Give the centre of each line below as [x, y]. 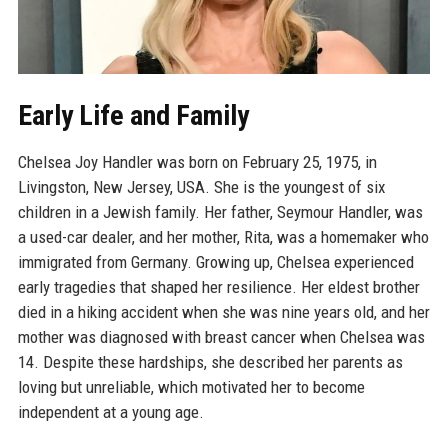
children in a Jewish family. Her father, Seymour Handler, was [220, 211]
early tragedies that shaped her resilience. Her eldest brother [218, 286]
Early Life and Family [133, 115]
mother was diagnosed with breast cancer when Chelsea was [221, 336]
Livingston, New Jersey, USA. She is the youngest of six [201, 186]
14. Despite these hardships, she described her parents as [210, 361]
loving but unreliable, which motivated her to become [191, 386]
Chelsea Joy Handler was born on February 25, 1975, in [197, 161]
